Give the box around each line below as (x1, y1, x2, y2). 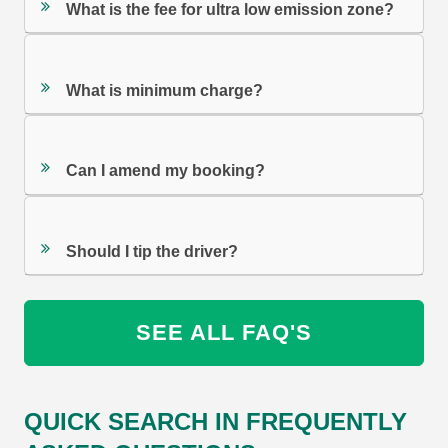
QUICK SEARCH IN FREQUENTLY (24, 408, 407, 436)
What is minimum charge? (66, 81, 264, 99)
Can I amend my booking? (66, 162, 266, 180)
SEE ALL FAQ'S (136, 320, 312, 346)
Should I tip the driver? (66, 243, 239, 261)
